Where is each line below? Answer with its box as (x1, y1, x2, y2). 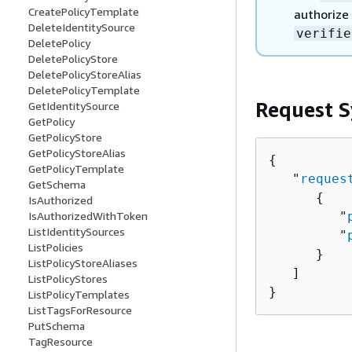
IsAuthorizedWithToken (28, 209, 148, 223)
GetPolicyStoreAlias (28, 146, 126, 160)
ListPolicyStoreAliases (28, 256, 137, 270)
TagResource (28, 335, 93, 349)
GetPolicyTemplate (28, 162, 124, 176)
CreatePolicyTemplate (28, 5, 139, 19)
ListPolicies (28, 240, 83, 255)
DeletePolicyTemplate (28, 83, 140, 97)
